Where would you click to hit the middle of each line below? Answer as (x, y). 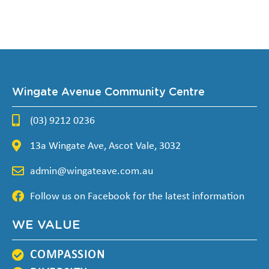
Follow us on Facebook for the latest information (137, 196)
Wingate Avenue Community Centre (108, 92)
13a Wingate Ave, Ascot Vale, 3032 (105, 146)
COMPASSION (68, 255)
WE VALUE (46, 225)
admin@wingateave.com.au (92, 171)
